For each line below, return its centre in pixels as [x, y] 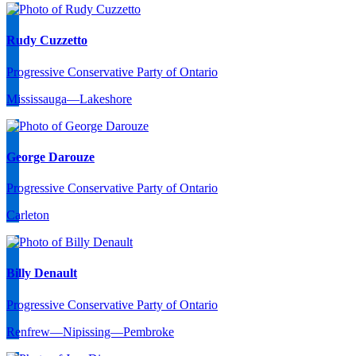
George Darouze [50, 157]
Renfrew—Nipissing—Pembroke [90, 331]
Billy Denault [42, 273]
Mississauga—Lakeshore [69, 99]
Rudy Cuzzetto [47, 41]
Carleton [28, 215]
